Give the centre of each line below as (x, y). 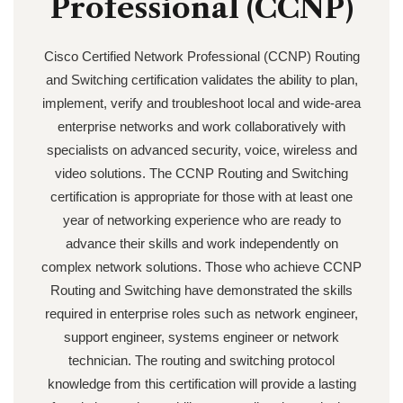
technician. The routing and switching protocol (201, 360)
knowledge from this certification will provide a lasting (201, 384)
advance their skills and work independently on (201, 243)
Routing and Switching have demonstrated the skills (201, 290)
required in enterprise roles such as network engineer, (201, 313)
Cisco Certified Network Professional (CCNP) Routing (201, 56)
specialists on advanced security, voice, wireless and (201, 150)
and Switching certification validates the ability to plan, (201, 80)
